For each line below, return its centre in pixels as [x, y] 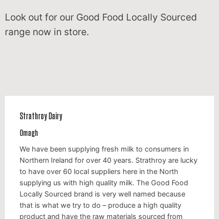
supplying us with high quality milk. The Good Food [104, 183]
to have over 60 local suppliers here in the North [99, 172]
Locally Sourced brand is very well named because [102, 194]
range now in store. [47, 32]
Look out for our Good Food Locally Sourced [101, 17]
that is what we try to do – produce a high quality [100, 205]
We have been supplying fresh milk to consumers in [104, 149]
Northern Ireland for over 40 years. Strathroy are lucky [109, 160]
